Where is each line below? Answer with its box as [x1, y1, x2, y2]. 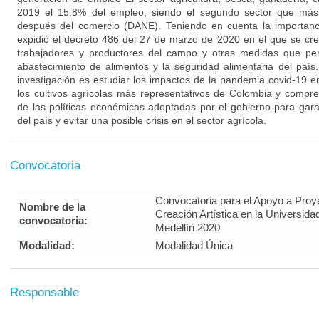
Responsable [10, 286, 79, 299]
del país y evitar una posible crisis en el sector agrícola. [17, 115, 266, 126]
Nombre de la [19, 201, 85, 213]
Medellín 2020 [155, 221, 220, 234]
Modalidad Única [155, 239, 233, 251]
